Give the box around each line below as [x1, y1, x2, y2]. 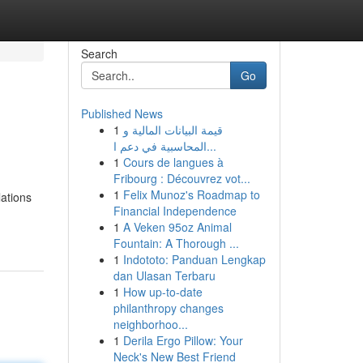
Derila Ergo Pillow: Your [122, 332, 243, 348]
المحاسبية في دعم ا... [206, 138, 216, 154]
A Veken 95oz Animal [122, 219, 232, 235]
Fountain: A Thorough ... [113, 235, 239, 251]
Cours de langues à [122, 154, 224, 170]
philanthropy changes [113, 300, 224, 316]
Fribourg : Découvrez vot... [113, 170, 250, 186]
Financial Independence [113, 203, 237, 219]
